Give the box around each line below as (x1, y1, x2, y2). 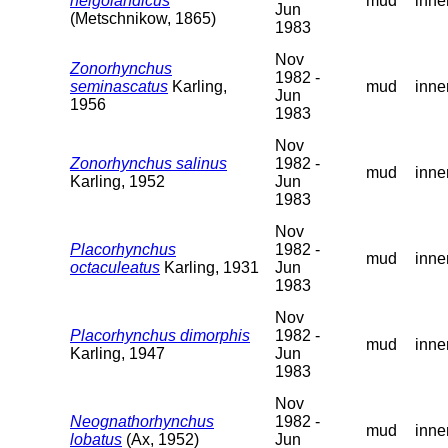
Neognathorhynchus (70, 412, 214, 430)
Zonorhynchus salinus (70, 154, 227, 172)
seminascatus (70, 77, 168, 95)
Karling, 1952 (70, 172, 165, 190)
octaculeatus (70, 258, 160, 276)
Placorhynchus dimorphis (70, 326, 250, 344)
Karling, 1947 (70, 344, 165, 362)
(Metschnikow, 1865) (70, 9, 216, 27)
